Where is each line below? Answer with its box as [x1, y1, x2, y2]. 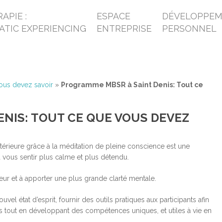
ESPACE [97, 11, 131, 21]
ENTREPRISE [97, 23, 152, 34]
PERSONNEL [162, 23, 217, 34]
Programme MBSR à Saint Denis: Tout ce [61, 81, 203, 89]
